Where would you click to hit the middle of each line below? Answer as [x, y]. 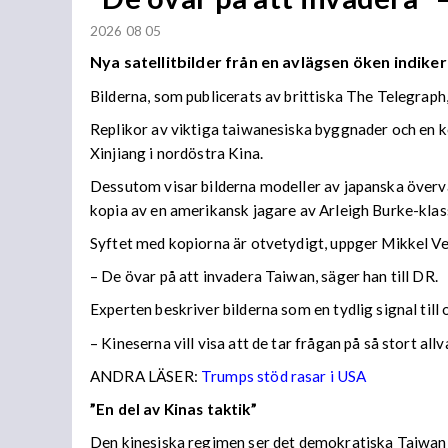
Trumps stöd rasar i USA [284, 375]
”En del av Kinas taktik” [173, 408]
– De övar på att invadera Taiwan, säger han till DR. [264, 276]
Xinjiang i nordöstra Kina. [176, 152]
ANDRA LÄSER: [145, 375]
